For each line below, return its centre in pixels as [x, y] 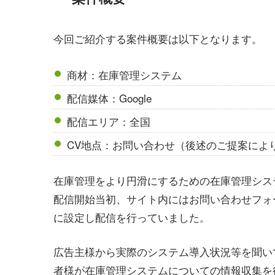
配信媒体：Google [110, 98]
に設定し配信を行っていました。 [132, 217]
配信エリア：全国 [109, 121]
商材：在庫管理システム [125, 74]
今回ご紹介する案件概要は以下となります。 [158, 39]
